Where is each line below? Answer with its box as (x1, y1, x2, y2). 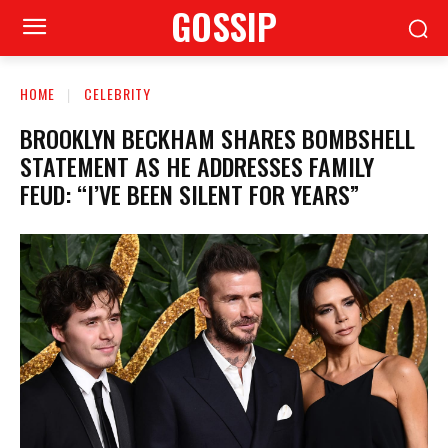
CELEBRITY (84, 83, 151, 104)
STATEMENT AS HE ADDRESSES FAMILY (20, 147, 374, 184)
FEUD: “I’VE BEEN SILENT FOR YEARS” (20, 175, 359, 212)
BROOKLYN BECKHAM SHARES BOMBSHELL (20, 119, 415, 156)
